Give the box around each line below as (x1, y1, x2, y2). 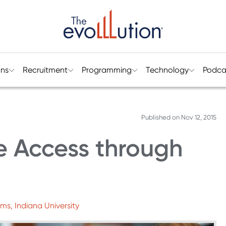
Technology (145, 65, 189, 75)
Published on (141, 114, 181, 121)
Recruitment (22, 65, 68, 75)
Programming (81, 65, 132, 75)
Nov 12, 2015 (181, 114, 216, 121)
